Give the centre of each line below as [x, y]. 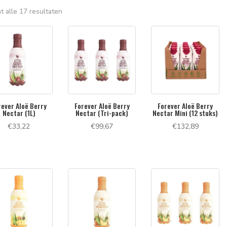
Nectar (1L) [19, 112]
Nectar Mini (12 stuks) [185, 112]
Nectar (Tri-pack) [102, 112]
